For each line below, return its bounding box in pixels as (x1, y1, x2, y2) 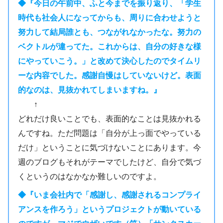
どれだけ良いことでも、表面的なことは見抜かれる (17, 113, 201, 123)
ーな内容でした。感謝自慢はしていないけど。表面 (17, 70, 201, 80)
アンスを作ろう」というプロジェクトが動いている (17, 204, 201, 214)
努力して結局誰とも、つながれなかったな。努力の (17, 27, 201, 36)
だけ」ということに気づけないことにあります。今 (17, 142, 201, 152)
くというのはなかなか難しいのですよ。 (17, 171, 161, 181)
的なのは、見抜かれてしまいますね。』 (17, 85, 161, 94)
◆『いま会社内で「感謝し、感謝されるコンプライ (17, 190, 201, 199)
